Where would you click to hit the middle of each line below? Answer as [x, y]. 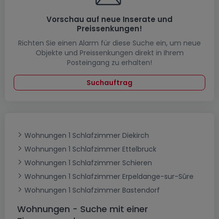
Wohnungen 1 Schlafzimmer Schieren [88, 163]
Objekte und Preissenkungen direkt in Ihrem [109, 53]
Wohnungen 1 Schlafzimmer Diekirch [87, 135]
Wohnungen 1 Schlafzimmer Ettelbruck [90, 149]
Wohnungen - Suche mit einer [83, 209]
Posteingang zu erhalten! [109, 63]
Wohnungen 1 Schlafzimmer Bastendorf [92, 190]
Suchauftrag [109, 83]
